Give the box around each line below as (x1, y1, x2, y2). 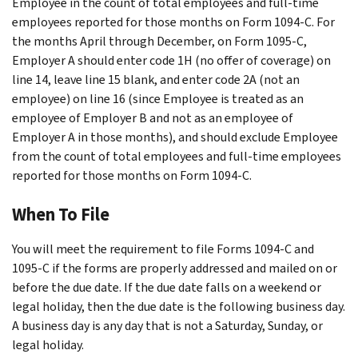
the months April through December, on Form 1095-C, (12, 32, 307, 50)
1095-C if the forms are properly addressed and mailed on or (12, 259, 337, 276)
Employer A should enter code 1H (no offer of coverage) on (12, 51, 331, 69)
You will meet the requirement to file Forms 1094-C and (12, 240, 314, 257)
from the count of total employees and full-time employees (12, 147, 341, 165)
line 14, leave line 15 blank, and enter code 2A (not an (12, 70, 300, 88)
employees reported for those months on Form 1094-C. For (12, 13, 335, 30)
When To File (12, 202, 109, 226)
